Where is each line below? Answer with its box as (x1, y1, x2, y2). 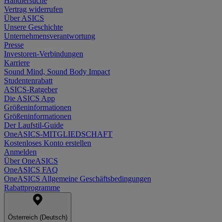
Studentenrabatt (4, 76, 53, 85)
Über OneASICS (4, 157, 58, 166)
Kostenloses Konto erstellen (4, 139, 91, 148)
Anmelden (4, 148, 37, 157)
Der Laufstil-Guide (4, 121, 63, 130)
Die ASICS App (4, 94, 55, 103)
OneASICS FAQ (4, 166, 58, 174)
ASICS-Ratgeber (4, 85, 57, 94)
